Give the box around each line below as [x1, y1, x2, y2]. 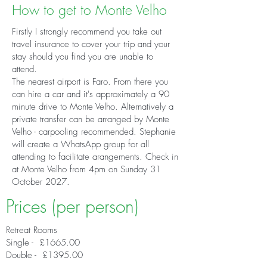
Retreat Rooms [6, 224, 57, 236]
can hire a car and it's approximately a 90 [12, 88, 169, 100]
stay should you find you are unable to [12, 51, 153, 63]
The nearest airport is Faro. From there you [12, 76, 168, 88]
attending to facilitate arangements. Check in [12, 151, 178, 163]
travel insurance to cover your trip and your [12, 38, 170, 50]
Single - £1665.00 [6, 237, 80, 249]
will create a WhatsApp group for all [12, 138, 149, 150]
